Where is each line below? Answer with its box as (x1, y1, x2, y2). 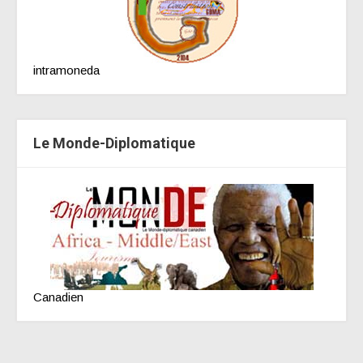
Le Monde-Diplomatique (33, 135, 195, 152)
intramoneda (33, 63, 100, 78)
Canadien (33, 290, 83, 305)
